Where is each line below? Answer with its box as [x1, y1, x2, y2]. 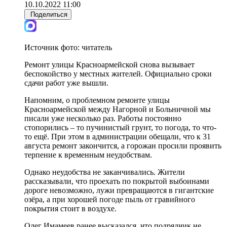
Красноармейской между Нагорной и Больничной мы [24, 104, 211, 113]
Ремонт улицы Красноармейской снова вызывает [24, 60, 195, 69]
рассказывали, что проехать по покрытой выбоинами [24, 176, 209, 185]
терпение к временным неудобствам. [24, 150, 152, 159]
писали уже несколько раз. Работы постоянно [24, 113, 181, 123]
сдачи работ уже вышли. [24, 78, 108, 87]
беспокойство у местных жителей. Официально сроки [24, 69, 212, 78]
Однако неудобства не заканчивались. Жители [24, 167, 185, 176]
